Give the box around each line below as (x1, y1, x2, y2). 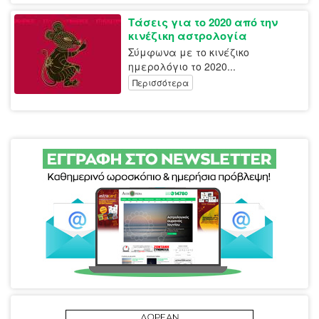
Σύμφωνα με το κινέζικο (128, 45, 249, 60)
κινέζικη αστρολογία (128, 28, 247, 44)
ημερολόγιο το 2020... (128, 59, 236, 74)
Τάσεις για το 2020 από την (128, 14, 278, 31)
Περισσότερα (132, 75, 189, 88)
